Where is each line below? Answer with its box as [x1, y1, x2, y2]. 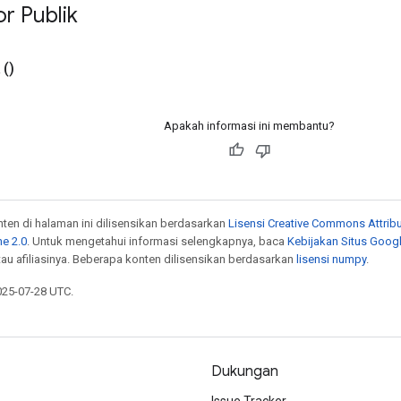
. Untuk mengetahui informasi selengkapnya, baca [27, 234, 287, 248]
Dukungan [211, 363, 278, 380]
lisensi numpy [296, 252, 366, 266]
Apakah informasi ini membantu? [164, 118, 335, 132]
